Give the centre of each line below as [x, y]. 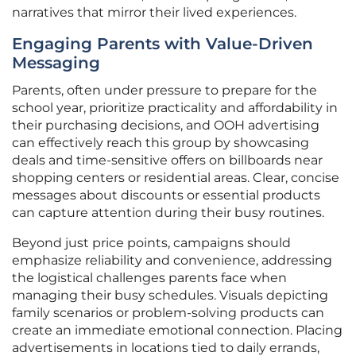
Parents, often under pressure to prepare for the [164, 91]
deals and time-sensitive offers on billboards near [167, 161]
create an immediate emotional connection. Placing [177, 331]
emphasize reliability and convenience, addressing [172, 261]
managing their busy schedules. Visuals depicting [170, 296]
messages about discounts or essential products [166, 195]
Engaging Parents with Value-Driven [163, 44]
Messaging [56, 63]
